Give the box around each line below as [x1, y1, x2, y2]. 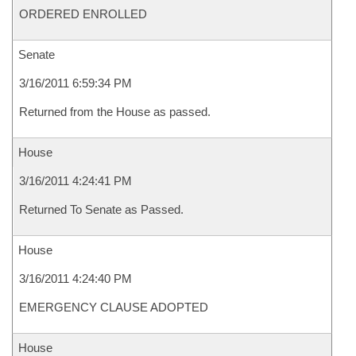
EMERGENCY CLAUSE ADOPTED [19, 300, 208, 314]
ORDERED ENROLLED [19, 7, 147, 21]
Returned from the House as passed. [19, 105, 211, 118]
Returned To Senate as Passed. [19, 203, 184, 216]
